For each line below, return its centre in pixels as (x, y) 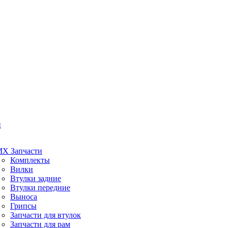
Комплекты (30, 160)
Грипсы (23, 206)
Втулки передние (40, 188)
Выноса (24, 197)
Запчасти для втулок (46, 215)
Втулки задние (36, 178)
